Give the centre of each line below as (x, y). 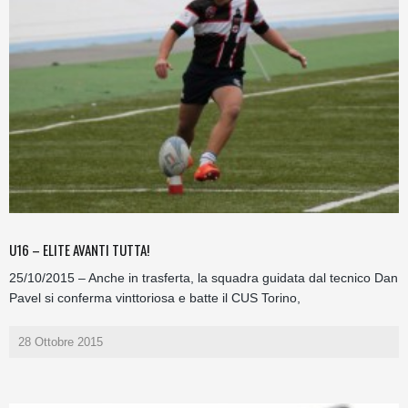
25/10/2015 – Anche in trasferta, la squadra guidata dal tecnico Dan (204, 277)
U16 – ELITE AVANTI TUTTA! (79, 249)
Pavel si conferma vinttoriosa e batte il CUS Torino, (155, 297)
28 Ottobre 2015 (61, 342)
